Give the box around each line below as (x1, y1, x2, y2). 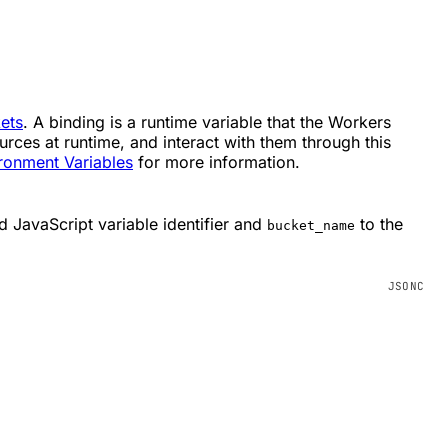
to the (355, 214, 403, 235)
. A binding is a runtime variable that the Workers (23, 112, 391, 133)
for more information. (133, 152, 300, 173)
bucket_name (267, 218, 355, 234)
